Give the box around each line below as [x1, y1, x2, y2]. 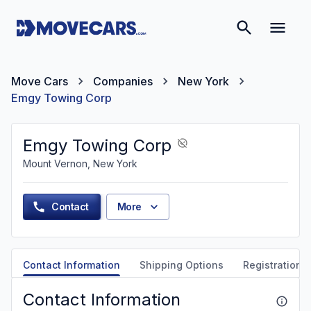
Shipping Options [140, 259, 224, 271]
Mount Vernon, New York [23, 158, 137, 169]
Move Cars [11, 74, 68, 88]
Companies [93, 74, 153, 88]
